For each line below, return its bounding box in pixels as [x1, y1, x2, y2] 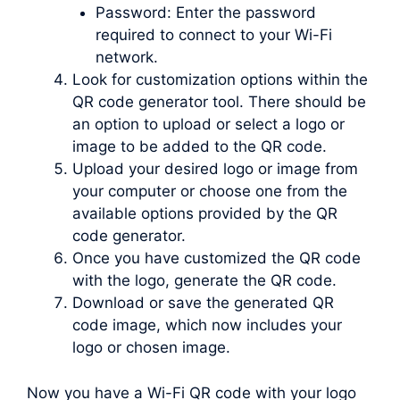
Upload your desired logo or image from [72, 160, 358, 179]
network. [95, 48, 158, 67]
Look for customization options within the [72, 71, 368, 89]
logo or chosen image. [72, 338, 230, 357]
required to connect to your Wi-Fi [95, 26, 332, 45]
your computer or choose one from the [72, 182, 347, 201]
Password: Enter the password [95, 4, 316, 22]
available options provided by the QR [72, 204, 337, 223]
